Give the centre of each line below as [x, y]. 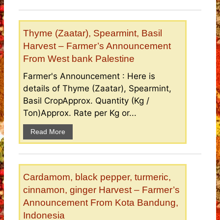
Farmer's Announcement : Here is [89, 76]
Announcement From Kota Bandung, [101, 203]
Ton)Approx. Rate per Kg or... [80, 113]
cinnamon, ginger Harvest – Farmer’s [101, 190]
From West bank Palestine [79, 59]
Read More [48, 132]
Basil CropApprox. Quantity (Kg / [86, 101]
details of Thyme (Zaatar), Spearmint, [97, 89]
